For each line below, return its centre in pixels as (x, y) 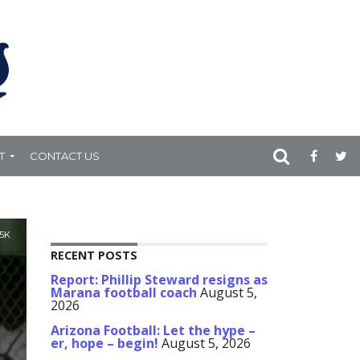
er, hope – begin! (104, 344)
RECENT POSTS (94, 256)
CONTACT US (65, 155)
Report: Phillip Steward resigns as (159, 280)
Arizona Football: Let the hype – (153, 331)
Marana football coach (124, 293)
